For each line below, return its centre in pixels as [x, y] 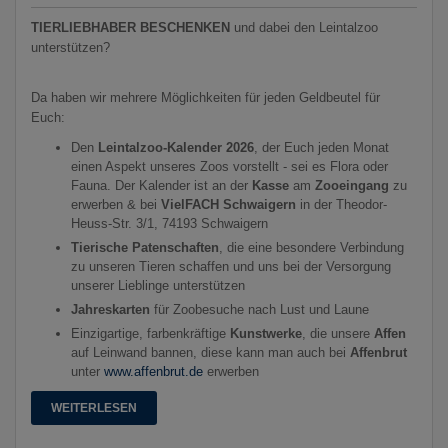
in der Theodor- [341, 204]
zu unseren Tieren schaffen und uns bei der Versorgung [231, 266]
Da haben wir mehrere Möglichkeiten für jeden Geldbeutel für [205, 97]
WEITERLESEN [94, 407]
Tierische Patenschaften [145, 247]
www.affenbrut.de [153, 371]
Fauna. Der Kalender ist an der [161, 185]
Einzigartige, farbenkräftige [150, 333]
